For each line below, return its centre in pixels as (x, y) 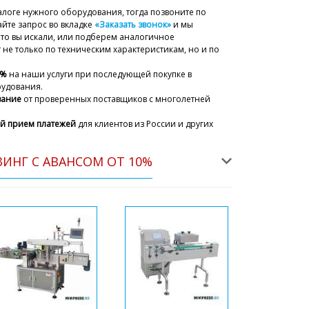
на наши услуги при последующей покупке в (99, 74)
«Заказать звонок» (133, 25)
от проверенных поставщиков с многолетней (116, 99)
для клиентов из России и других (144, 124)
